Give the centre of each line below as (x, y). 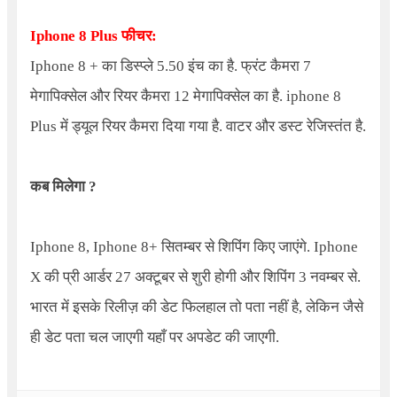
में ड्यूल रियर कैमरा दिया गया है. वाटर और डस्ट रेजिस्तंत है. (211, 126)
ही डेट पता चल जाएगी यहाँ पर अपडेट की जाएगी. (154, 337)
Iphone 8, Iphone (85, 246)
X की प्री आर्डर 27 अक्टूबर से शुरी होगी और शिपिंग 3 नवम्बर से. (195, 276)
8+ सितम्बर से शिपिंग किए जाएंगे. (227, 246)
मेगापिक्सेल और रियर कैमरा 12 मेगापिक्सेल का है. (158, 96)
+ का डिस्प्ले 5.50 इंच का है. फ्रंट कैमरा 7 (198, 66)
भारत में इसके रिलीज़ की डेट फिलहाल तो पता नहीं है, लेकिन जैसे (196, 307)
